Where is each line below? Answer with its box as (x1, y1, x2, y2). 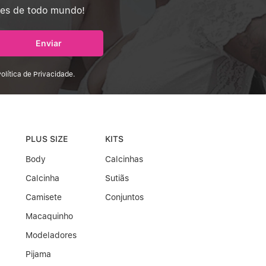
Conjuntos (105, 192, 144, 202)
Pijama (25, 249, 51, 259)
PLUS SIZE (25, 134, 68, 144)
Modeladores (25, 230, 77, 240)
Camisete (25, 192, 62, 202)
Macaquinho (25, 211, 73, 221)
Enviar (36, 38, 62, 49)
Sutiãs (105, 173, 129, 183)
